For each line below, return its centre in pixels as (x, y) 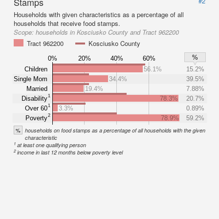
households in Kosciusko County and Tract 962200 (107, 32)
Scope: (25, 32)
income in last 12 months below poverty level (70, 152)
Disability (34, 98)
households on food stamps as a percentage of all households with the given (115, 130)
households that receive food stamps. (67, 23)
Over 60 (36, 108)
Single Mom (31, 79)
